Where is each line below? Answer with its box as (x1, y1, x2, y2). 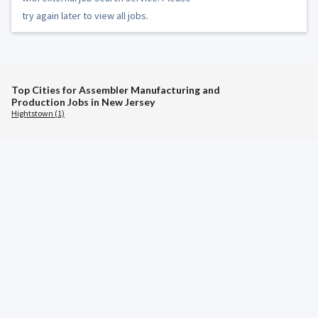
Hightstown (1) (11, 107, 65, 119)
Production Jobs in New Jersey (11, 95, 155, 108)
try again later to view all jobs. (22, 9, 148, 22)
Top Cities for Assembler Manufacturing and (11, 83, 220, 96)
